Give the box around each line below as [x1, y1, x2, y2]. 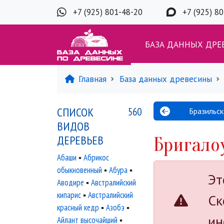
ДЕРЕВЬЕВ [57, 132, 103, 148]
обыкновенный [57, 164, 102, 175]
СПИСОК [57, 104, 93, 120]
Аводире [57, 177, 84, 188]
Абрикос [83, 152, 109, 163]
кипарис [57, 189, 81, 200]
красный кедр [57, 202, 99, 213]
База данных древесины [119, 73, 212, 84]
